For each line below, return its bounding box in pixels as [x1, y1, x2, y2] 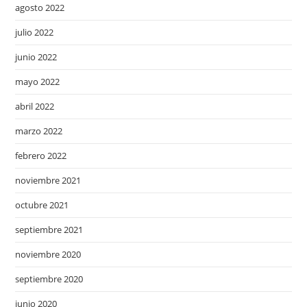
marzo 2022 [15, 125, 63, 137]
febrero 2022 [15, 149, 67, 162]
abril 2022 [15, 100, 55, 112]
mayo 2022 [15, 75, 60, 88]
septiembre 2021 [15, 223, 84, 236]
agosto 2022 [15, 1, 65, 14]
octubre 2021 [15, 199, 69, 211]
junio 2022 [15, 51, 58, 63]
